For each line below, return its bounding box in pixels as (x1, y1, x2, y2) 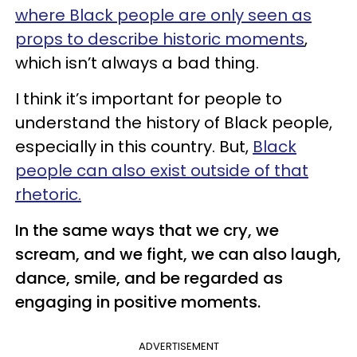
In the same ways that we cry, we (15, 218, 279, 241)
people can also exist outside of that (15, 159, 308, 182)
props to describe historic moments (15, 27, 304, 50)
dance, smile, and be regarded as (15, 266, 283, 289)
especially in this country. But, (15, 135, 253, 158)
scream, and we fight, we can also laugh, (15, 242, 341, 265)
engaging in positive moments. (15, 290, 261, 313)
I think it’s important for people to (15, 87, 282, 110)
